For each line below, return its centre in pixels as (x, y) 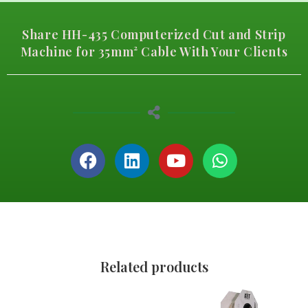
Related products (154, 266)
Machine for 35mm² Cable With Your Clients (154, 51)
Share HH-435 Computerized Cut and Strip (154, 34)
